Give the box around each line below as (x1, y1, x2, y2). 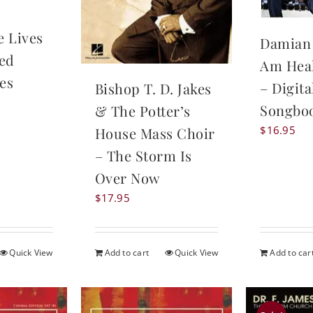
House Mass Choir (94, 123, 215, 143)
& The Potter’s (94, 101, 191, 120)
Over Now (94, 168, 160, 187)
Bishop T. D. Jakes (94, 78, 212, 98)
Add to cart (104, 246, 150, 259)
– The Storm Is (94, 145, 192, 165)
